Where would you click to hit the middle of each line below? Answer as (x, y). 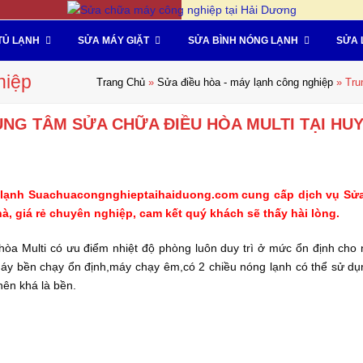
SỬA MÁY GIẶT (115, 41)
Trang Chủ (121, 82)
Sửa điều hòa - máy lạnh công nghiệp (245, 82)
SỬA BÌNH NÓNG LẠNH (244, 41)
